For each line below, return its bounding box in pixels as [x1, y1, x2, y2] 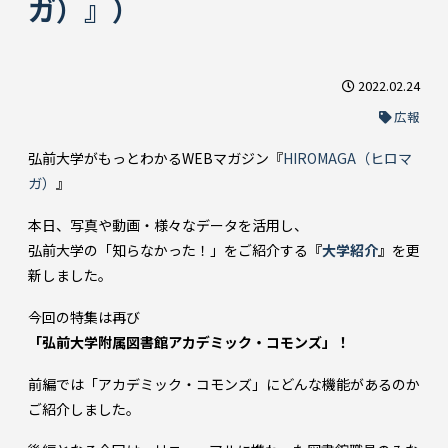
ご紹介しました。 [28, 398, 140, 419]
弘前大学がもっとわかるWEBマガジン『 [28, 148, 283, 169]
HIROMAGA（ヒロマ [283, 148, 412, 169]
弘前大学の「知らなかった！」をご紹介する [28, 240, 308, 261]
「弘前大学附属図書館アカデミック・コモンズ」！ [28, 331, 350, 352]
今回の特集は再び [28, 306, 140, 327]
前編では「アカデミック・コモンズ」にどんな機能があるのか [28, 373, 420, 394]
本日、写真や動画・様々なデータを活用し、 [28, 215, 308, 236]
